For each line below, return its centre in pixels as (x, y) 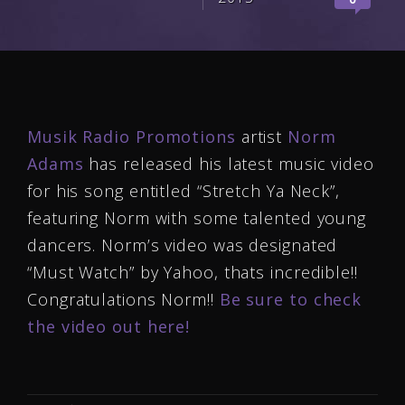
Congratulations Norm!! (123, 299)
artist (262, 137)
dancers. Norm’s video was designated (183, 245)
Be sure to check (291, 299)
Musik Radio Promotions (132, 137)
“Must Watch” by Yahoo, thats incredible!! (193, 272)
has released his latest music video (229, 164)
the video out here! (111, 326)
